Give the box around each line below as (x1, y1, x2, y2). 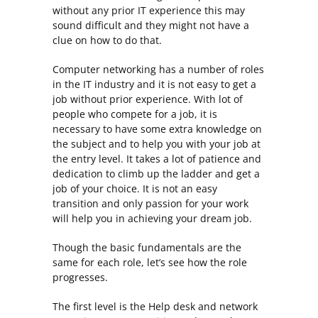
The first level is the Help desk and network (53, 299, 258, 313)
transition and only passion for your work (53, 196, 248, 210)
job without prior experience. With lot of (53, 92, 243, 106)
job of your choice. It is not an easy (53, 181, 217, 195)
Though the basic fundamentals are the (53, 240, 241, 254)
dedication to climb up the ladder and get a (53, 166, 260, 180)
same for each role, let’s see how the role (53, 255, 247, 269)
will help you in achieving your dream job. (53, 211, 252, 225)
